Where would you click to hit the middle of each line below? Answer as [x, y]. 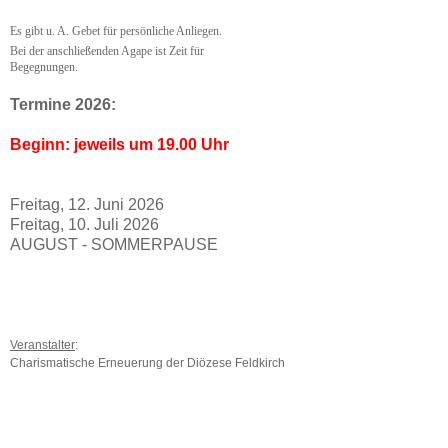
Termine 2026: [63, 105]
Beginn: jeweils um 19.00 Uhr [119, 145]
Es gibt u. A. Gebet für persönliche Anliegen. [116, 31]
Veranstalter [42, 345]
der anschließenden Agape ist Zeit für [116, 51]
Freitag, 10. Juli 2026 [84, 225]
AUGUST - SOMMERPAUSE [114, 245]
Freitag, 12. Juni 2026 [87, 205]
